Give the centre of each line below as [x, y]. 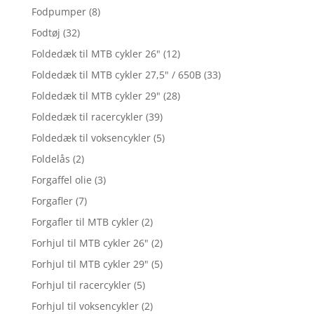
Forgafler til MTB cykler [85, 221]
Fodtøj [46, 32]
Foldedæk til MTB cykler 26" [96, 53]
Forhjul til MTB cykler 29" [90, 264]
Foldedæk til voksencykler [91, 137]
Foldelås [50, 158]
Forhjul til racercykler [81, 285]
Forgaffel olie [61, 179]
